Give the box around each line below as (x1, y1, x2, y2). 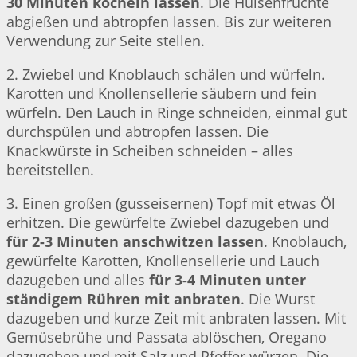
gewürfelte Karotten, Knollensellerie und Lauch (6, 251, 320, 271)
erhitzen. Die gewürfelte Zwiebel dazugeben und (6, 213, 329, 233)
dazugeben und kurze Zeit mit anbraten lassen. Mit (6, 308, 346, 328)
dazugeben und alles (6, 270, 149, 290)
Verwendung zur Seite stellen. (6, 31, 205, 51)
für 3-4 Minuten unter (149, 270, 306, 290)
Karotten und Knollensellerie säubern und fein (6, 84, 316, 104)
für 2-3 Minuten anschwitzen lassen (6, 232, 264, 252)
